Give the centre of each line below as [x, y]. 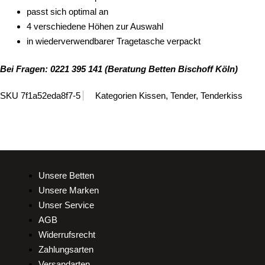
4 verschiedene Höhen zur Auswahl [95, 26]
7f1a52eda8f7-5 [52, 96]
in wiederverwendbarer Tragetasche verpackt [114, 41]
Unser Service [66, 205]
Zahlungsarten [66, 250]
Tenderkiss [222, 96]
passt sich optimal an [67, 11]
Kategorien [116, 96]
